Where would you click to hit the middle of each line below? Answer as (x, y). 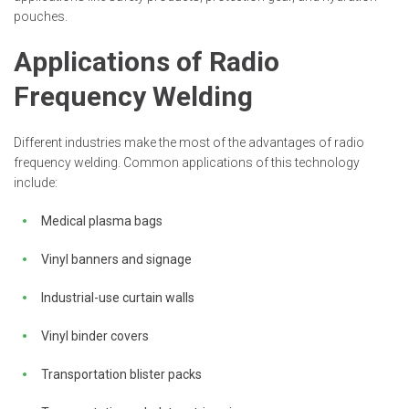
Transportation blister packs (121, 375)
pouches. (41, 17)
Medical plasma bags (102, 221)
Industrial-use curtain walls (118, 298)
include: (36, 183)
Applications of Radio (147, 62)
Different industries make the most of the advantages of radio (189, 143)
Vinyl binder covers (95, 336)
